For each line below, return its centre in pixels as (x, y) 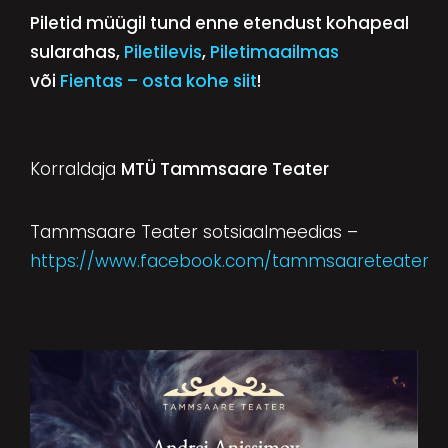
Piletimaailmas (274, 51)
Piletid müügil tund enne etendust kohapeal (219, 22)
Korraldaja (75, 168)
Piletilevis (162, 51)
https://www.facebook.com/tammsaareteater (229, 260)
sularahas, (76, 51)
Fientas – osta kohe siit (158, 80)
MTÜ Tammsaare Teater (224, 168)
